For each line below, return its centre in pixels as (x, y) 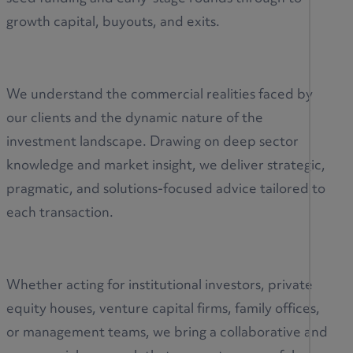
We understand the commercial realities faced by (160, 96)
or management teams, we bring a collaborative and (167, 334)
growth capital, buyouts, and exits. (113, 23)
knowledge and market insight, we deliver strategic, (166, 167)
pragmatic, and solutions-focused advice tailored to (166, 190)
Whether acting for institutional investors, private (160, 286)
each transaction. (60, 214)
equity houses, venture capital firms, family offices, (163, 310)
